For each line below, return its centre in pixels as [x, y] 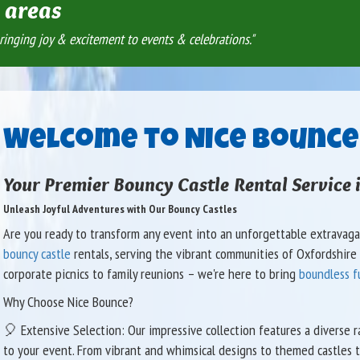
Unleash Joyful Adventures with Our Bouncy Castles [120, 209]
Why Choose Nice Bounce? [68, 301]
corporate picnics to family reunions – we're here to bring [151, 273]
